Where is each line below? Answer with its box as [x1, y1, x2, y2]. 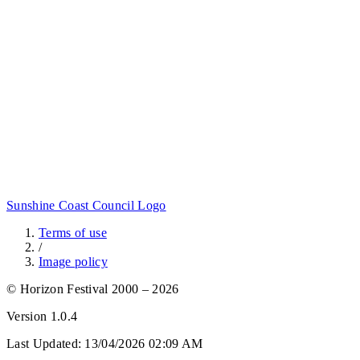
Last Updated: [6, 337, 85, 351]
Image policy [39, 255, 108, 269]
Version [6, 309, 51, 324]
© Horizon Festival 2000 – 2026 [6, 282, 179, 297]
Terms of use [39, 226, 107, 240]
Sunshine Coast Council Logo [6, 198, 166, 213]
